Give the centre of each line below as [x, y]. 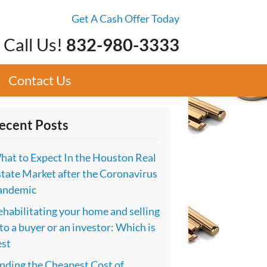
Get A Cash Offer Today [125, 18]
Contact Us [40, 80]
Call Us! [33, 45]
